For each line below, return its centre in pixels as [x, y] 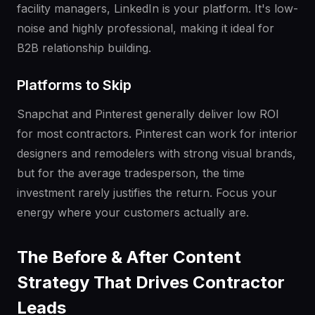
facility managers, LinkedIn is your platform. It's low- [157, 9]
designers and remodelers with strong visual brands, [156, 154]
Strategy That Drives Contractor [151, 283]
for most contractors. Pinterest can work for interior [157, 134]
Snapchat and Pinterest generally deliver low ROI [148, 114]
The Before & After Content [129, 257]
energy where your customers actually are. [133, 213]
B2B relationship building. [84, 48]
